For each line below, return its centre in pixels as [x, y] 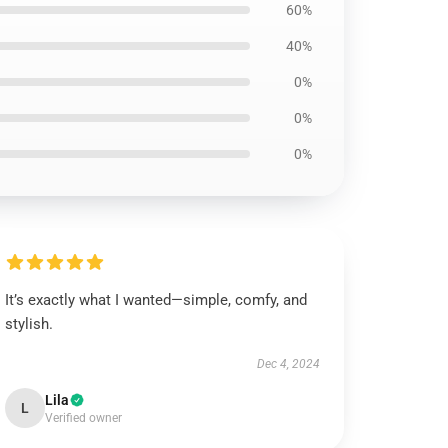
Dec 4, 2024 [288, 364]
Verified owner [84, 418]
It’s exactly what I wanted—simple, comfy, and [156, 300]
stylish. [29, 324]
